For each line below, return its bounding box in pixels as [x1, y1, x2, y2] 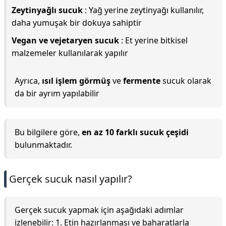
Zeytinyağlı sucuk [12, 5, 83, 16]
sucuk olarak [160, 75, 211, 86]
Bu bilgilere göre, [15, 127, 82, 138]
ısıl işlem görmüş [42, 75, 110, 86]
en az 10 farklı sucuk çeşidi [82, 127, 189, 138]
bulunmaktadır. [15, 139, 72, 150]
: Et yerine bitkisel [119, 35, 188, 46]
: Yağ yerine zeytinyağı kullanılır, [83, 5, 204, 16]
